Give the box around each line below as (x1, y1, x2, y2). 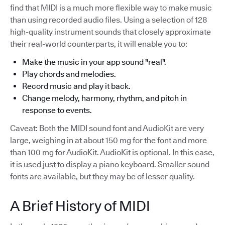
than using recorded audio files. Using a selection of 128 (10, 15, 207, 25)
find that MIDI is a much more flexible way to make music (10, 3, 212, 13)
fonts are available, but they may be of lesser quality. (10, 172, 195, 181)
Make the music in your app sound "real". (22, 57, 166, 67)
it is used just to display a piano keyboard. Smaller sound (10, 160, 209, 169)
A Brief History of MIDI (10, 197, 150, 214)
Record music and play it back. (22, 81, 131, 91)
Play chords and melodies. (22, 69, 116, 79)
